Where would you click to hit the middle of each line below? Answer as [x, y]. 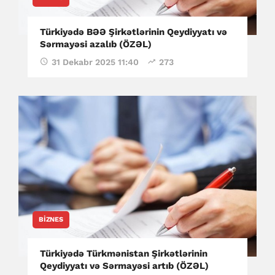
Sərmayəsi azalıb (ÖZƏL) [96, 45]
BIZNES [51, 220]
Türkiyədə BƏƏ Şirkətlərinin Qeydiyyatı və [134, 32]
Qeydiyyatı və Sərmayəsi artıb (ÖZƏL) [124, 266]
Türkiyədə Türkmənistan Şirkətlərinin [124, 254]
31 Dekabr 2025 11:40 [95, 62]
